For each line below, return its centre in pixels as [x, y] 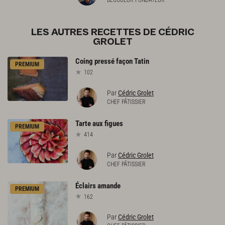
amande [109, 186]
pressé [104, 61]
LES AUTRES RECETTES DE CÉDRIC [113, 32]
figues [114, 123]
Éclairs [86, 186]
